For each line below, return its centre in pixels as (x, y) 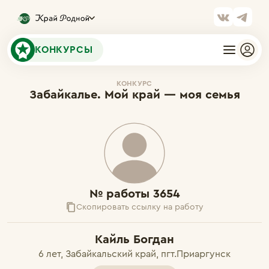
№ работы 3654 (134, 194)
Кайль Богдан (134, 240)
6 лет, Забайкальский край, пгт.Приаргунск (134, 254)
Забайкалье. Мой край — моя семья (134, 95)
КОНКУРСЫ (64, 50)
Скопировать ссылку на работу (140, 207)
